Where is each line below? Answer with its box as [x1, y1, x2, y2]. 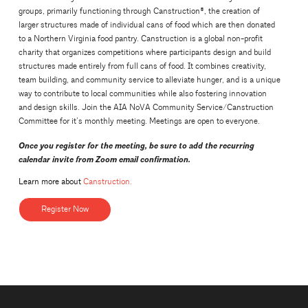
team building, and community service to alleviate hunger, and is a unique [18, 75, 280, 85]
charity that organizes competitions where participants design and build [18, 47, 271, 58]
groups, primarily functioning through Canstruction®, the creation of [18, 6, 260, 16]
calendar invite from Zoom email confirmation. [18, 155, 190, 164]
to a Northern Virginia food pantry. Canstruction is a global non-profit [18, 34, 263, 44]
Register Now [41, 203, 89, 214]
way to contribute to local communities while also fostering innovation [18, 89, 267, 99]
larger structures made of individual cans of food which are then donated [18, 20, 275, 30]
